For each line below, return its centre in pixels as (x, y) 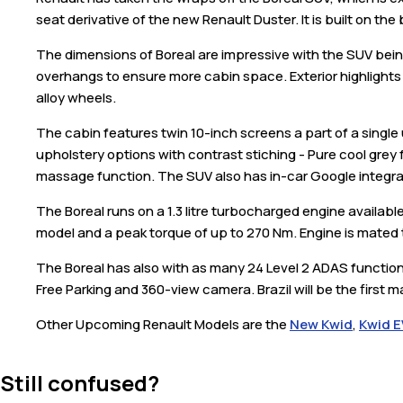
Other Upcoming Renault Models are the (163, 324)
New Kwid (321, 324)
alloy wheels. (77, 97)
